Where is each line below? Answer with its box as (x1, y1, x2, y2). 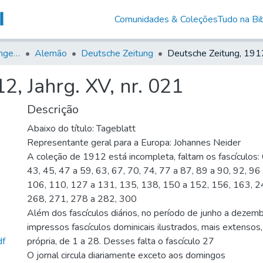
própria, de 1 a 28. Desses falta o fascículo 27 (27, 234, 214, 248)
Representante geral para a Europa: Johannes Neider (27, 136, 241, 149)
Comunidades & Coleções (114, 12, 218, 26)
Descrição (27, 101, 79, 117)
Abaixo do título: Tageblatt (27, 122, 136, 135)
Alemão (35, 46, 67, 60)
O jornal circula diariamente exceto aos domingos (27, 248, 225, 262)
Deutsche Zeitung (81, 46, 153, 60)
